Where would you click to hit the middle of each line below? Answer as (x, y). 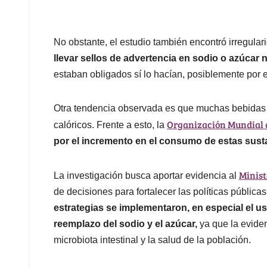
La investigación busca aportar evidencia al (146, 176)
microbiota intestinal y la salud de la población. (152, 240)
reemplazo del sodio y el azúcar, (125, 224)
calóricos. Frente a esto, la (110, 125)
